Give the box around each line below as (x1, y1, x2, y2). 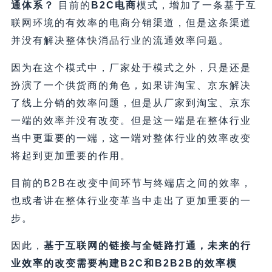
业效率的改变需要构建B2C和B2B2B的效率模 (10, 258, 237, 269)
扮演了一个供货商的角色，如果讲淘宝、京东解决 (10, 80, 251, 91)
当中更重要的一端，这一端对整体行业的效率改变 (10, 133, 251, 144)
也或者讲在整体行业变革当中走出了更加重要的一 (10, 195, 251, 206)
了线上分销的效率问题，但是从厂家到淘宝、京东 (10, 98, 251, 109)
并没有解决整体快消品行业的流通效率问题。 (10, 35, 229, 46)
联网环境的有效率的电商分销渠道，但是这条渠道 (10, 18, 251, 29)
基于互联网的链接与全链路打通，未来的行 (43, 240, 251, 251)
